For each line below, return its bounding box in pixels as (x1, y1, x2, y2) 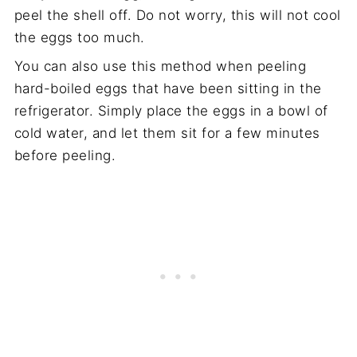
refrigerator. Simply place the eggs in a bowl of (14, 103, 328, 120)
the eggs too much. (14, 29, 145, 46)
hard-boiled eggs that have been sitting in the (14, 80, 322, 97)
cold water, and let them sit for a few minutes (14, 125, 320, 142)
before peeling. (14, 147, 116, 164)
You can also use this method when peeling (14, 58, 307, 75)
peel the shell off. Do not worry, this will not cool (14, 7, 341, 24)
